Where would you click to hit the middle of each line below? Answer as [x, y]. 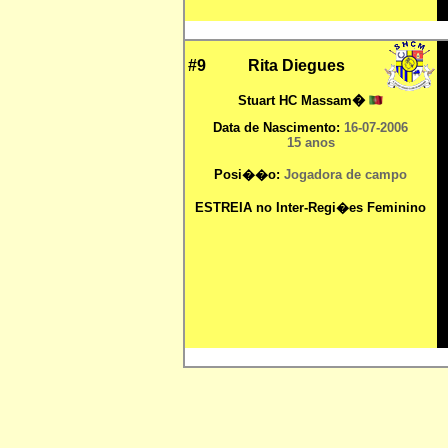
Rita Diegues [296, 65]
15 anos [310, 142]
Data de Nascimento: [278, 127]
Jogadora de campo [345, 174]
